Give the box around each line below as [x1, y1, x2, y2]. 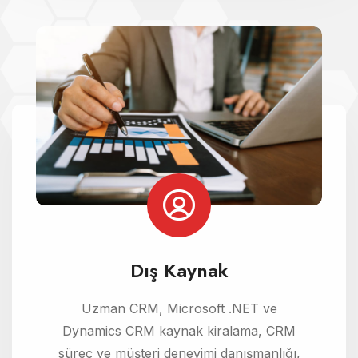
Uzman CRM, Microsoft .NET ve [81, 300, 277, 316]
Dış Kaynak [129, 256, 229, 284]
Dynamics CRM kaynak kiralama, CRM [62, 322, 296, 339]
